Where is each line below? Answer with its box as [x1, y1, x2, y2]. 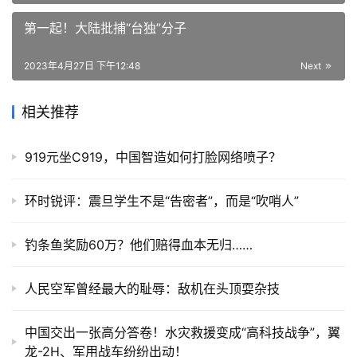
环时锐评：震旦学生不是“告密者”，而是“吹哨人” [25, 193, 299, 210]
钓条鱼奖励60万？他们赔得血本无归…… [25, 237, 253, 253]
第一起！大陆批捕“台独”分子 [24, 20, 186, 37]
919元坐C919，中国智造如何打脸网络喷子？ [25, 149, 281, 166]
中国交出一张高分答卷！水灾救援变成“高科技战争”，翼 [25, 324, 340, 341]
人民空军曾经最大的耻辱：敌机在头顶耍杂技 [25, 280, 280, 297]
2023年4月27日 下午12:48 [24, 60, 140, 73]
